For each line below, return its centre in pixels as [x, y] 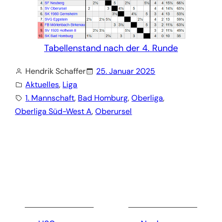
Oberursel [114, 111]
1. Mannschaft [50, 98]
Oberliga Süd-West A [54, 111]
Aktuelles [42, 85]
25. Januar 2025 [126, 71]
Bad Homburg [103, 98]
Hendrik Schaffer [56, 71]
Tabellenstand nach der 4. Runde [111, 48]
